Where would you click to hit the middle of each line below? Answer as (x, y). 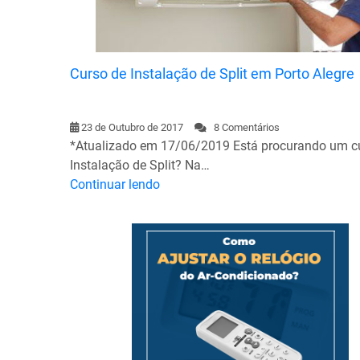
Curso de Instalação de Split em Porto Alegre (212, 73)
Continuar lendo (115, 184)
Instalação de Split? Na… (140, 165)
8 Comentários (243, 127)
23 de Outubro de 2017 (132, 127)
